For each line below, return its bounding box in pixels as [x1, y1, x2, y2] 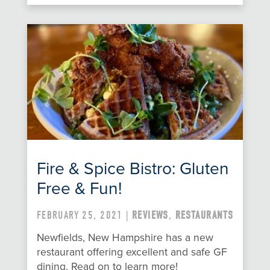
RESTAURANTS [175, 209, 234, 222]
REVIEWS [131, 209, 169, 222]
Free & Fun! [36, 178, 122, 199]
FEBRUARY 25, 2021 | [36, 209, 132, 222]
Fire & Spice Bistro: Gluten [36, 159, 229, 180]
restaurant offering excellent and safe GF [36, 246, 227, 259]
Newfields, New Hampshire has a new [36, 231, 213, 245]
